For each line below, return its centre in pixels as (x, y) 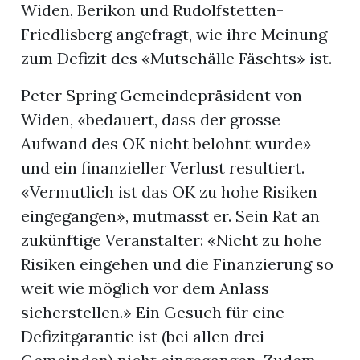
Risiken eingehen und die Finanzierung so (178, 264)
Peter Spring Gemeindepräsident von (162, 96)
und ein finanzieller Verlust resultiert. (163, 168)
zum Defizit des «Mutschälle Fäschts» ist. (177, 59)
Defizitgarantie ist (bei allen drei (143, 337)
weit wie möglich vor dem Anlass (145, 288)
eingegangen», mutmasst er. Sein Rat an (171, 216)
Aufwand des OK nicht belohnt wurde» (167, 144)
